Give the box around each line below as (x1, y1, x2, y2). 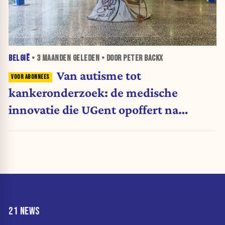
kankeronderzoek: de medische (9, 85, 178, 99)
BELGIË (9, 53, 30, 63)
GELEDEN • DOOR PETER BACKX (71, 53, 163, 63)
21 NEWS (9, 205, 40, 218)
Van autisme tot (56, 68, 141, 82)
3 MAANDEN (36, 53, 71, 63)
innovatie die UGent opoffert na (9, 102, 178, 117)
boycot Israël (9, 119, 77, 134)
